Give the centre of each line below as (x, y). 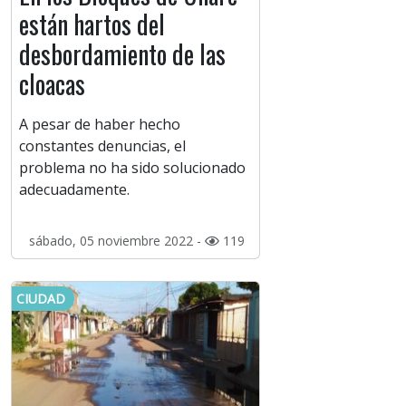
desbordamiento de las (122, 54)
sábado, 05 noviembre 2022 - (116, 241)
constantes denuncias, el (102, 146)
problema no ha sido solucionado (132, 168)
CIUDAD (41, 299)
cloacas (52, 84)
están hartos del (92, 24)
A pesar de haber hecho (100, 125)
